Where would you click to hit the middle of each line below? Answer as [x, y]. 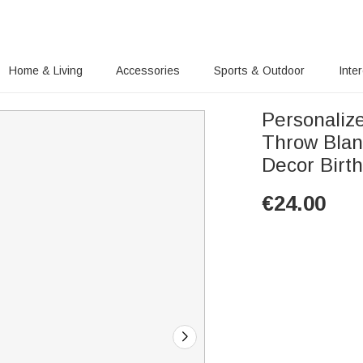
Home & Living [45, 70]
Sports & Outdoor [260, 70]
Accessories [148, 70]
